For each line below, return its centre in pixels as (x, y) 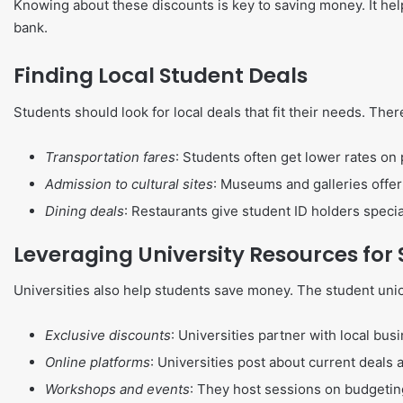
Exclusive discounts (108, 335)
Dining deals (85, 210)
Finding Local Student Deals (161, 76)
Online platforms (98, 362)
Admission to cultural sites (129, 184)
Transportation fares (110, 157)
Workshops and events (117, 389)
